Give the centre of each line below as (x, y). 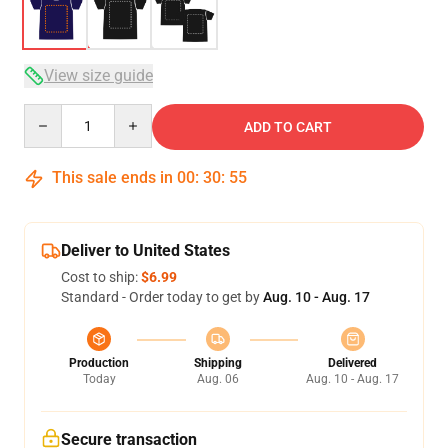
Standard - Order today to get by (162, 297)
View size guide (98, 75)
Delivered (352, 363)
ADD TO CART (288, 127)
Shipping (217, 363)
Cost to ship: (101, 277)
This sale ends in (112, 177)
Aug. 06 (217, 379)
